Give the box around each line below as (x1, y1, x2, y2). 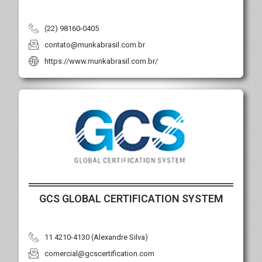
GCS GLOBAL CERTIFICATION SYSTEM (39, 192, 223, 205)
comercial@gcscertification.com (44, 249, 155, 258)
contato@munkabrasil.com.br (44, 40, 146, 49)
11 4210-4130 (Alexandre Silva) (44, 232, 149, 242)
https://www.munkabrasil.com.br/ (44, 56, 158, 65)
